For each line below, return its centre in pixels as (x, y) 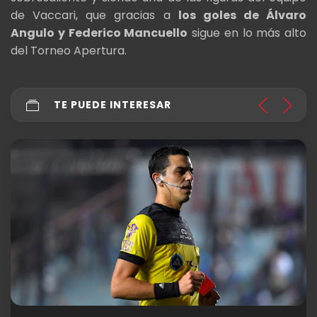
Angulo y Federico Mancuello (99, 33)
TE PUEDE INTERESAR (113, 105)
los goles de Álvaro (242, 16)
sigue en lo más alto (247, 33)
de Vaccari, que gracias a (94, 16)
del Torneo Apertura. (69, 51)
